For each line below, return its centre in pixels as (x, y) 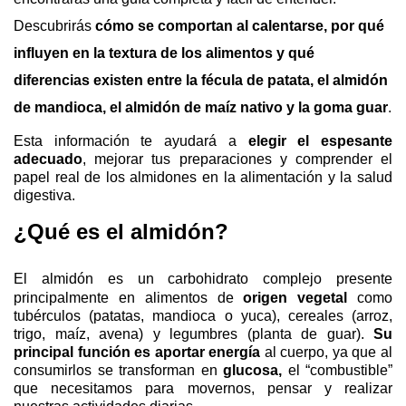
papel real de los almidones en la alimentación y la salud (203, 177)
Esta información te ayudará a (131, 141)
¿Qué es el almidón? (121, 232)
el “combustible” (337, 370)
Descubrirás (54, 26)
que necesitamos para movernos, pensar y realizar (203, 388)
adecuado (48, 159)
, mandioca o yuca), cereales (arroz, (267, 316)
